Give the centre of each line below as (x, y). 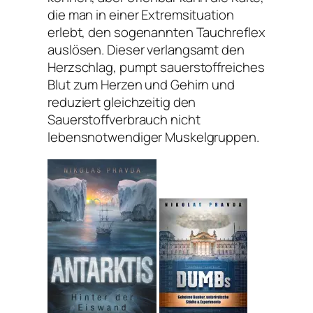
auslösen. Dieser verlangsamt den (146, 50)
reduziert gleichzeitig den (122, 102)
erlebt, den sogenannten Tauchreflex (156, 32)
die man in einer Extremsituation (141, 15)
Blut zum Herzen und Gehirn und (141, 85)
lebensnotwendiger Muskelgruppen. (153, 137)
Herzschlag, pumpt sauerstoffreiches (156, 67)
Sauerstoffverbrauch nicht (124, 120)
